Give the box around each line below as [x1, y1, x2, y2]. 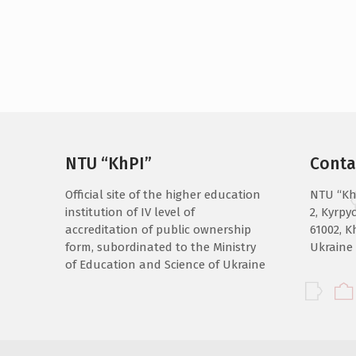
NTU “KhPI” [65, 153, 152, 174]
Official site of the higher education [65, 188, 261, 202]
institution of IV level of [65, 205, 195, 219]
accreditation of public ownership [65, 222, 251, 237]
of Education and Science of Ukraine [65, 257, 265, 272]
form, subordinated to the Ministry [65, 240, 256, 254]
